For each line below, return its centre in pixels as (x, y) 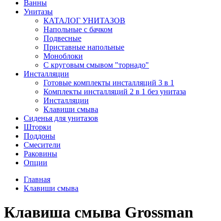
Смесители (42, 145)
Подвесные (62, 38)
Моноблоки (63, 56)
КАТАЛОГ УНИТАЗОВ (84, 20)
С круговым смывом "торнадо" (96, 65)
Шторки (37, 127)
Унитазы (38, 12)
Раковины (40, 154)
